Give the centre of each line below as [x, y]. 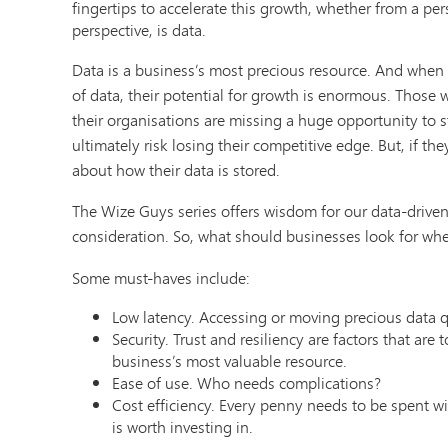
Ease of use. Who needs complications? [250, 382]
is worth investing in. [182, 426]
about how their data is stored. [176, 170]
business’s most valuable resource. [229, 360]
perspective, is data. [139, 30]
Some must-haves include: [161, 277]
